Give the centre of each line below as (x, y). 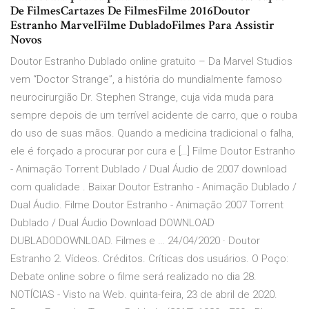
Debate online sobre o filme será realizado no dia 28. (133, 277)
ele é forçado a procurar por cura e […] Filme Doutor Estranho (153, 151)
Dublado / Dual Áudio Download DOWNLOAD (112, 223)
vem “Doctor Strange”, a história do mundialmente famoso (146, 80)
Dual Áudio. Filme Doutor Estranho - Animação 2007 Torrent (147, 205)
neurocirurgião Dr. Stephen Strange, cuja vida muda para (142, 98)
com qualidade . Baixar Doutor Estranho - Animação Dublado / (153, 187)
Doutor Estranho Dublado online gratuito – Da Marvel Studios (151, 62)
